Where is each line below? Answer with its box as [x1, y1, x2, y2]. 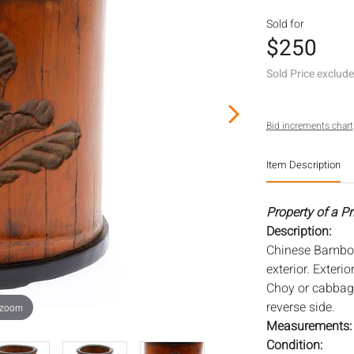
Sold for [265, 16, 304, 32]
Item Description [265, 157, 341, 172]
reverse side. [265, 298, 335, 317]
